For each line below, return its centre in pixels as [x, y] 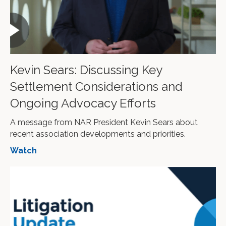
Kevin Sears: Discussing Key [86, 70]
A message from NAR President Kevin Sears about [104, 123]
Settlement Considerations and [96, 87]
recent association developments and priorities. [98, 134]
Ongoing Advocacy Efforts [83, 103]
